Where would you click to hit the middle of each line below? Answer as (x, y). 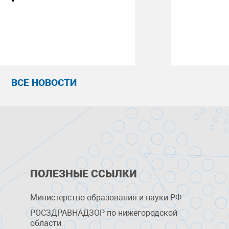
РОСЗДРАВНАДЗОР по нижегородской (104, 213)
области (46, 223)
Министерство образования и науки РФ (106, 198)
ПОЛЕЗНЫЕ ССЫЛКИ (84, 174)
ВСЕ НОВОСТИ (44, 83)
